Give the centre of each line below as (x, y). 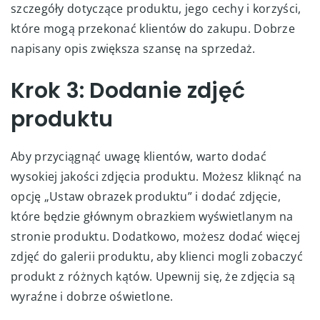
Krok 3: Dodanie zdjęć (128, 90)
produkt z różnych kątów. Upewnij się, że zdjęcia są (153, 276)
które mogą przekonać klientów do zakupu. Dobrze (153, 28)
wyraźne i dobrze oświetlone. (92, 296)
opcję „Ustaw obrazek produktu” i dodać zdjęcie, (146, 196)
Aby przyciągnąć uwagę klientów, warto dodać (139, 156)
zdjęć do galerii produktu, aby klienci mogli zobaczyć (157, 256)
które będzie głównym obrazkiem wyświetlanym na (152, 216)
